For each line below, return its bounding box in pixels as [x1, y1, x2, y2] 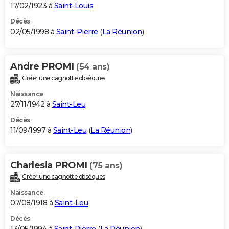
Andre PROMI [10, 61, 76, 73]
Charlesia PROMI [10, 159, 89, 171]
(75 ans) [89, 161, 122, 171]
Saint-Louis [54, 1, 93, 11]
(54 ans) [76, 62, 109, 72]
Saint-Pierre [56, 27, 98, 37]
